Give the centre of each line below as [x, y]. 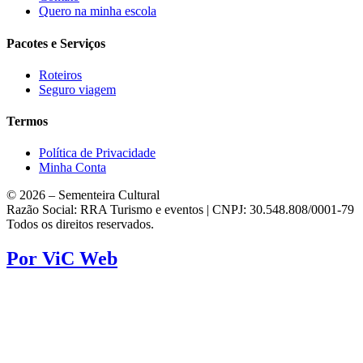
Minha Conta [73, 168]
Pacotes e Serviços [56, 43]
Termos [27, 122]
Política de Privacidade [97, 153]
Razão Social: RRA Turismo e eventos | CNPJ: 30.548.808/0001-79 [180, 210]
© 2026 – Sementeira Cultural [83, 195]
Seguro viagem [77, 89]
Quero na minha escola [98, 11]
